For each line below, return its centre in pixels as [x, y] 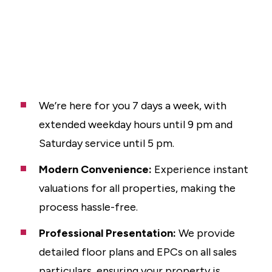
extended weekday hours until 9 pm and [136, 124]
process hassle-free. [88, 207]
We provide [206, 233]
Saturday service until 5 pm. [107, 143]
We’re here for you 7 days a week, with [133, 106]
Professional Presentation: [107, 233]
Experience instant [200, 169]
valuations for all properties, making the [137, 188]
